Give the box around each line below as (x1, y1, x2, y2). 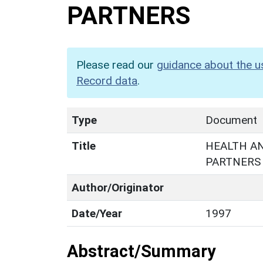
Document (205, 113, 257, 127)
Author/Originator (72, 180, 164, 194)
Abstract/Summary (67, 241, 215, 261)
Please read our (76, 58, 157, 72)
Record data (76, 73, 137, 87)
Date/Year (72, 206, 122, 220)
